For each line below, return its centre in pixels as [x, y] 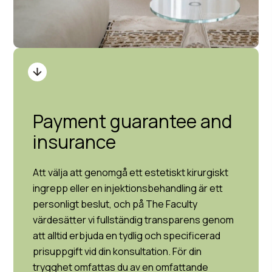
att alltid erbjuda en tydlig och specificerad [127, 236]
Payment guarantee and [133, 121]
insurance [75, 142]
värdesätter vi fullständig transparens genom [134, 220]
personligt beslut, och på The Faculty [115, 204]
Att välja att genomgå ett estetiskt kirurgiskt [131, 172]
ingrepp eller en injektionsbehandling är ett [128, 188]
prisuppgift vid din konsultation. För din [117, 251]
